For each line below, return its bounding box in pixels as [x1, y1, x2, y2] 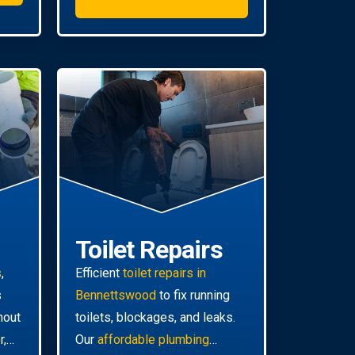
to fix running [156, 288, 230, 303]
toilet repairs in [123, 265, 206, 281]
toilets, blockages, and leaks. [75, 310, 235, 326]
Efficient [75, 265, 123, 281]
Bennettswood [75, 288, 156, 303]
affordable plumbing [97, 332, 209, 348]
